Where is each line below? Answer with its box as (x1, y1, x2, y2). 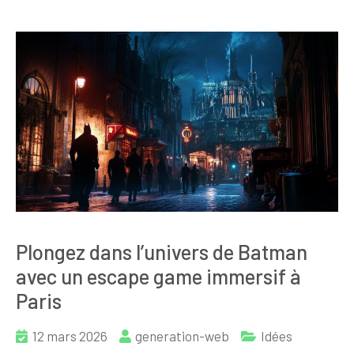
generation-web (135, 328, 229, 345)
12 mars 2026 (32, 328, 107, 345)
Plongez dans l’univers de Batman (16, 239, 307, 265)
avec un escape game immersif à (16, 264, 301, 289)
